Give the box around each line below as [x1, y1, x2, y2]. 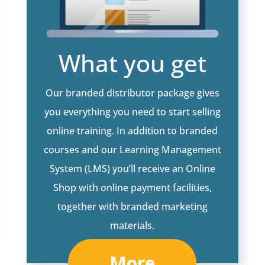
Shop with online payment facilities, [53, 180, 212, 194]
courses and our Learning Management [43, 143, 221, 156]
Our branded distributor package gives [45, 86, 219, 99]
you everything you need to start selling [44, 105, 221, 118]
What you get [58, 46, 206, 79]
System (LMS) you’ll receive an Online [49, 161, 215, 175]
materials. [110, 218, 155, 232]
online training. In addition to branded [47, 124, 218, 137]
